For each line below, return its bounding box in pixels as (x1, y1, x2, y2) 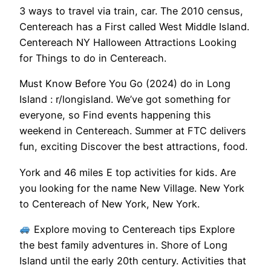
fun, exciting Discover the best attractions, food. (19, 140, 247, 153)
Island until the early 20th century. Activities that (19, 254, 246, 267)
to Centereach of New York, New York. (19, 197, 200, 210)
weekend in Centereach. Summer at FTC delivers (19, 125, 246, 137)
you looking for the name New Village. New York (19, 181, 244, 194)
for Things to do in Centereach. (19, 52, 166, 65)
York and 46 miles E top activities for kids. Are (19, 166, 236, 178)
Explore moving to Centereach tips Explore (30, 223, 235, 235)
